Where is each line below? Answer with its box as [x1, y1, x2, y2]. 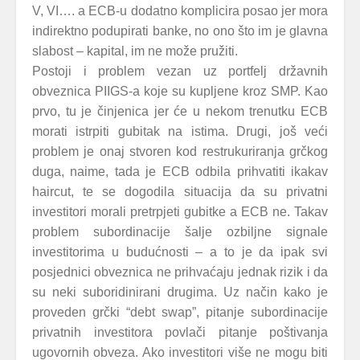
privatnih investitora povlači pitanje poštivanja [32, 325, 328, 339]
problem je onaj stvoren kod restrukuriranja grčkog [32, 145, 328, 158]
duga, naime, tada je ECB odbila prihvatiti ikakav [32, 165, 328, 178]
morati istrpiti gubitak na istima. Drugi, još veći [32, 125, 328, 138]
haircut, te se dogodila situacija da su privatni [32, 185, 328, 198]
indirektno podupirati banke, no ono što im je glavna [32, 24, 328, 38]
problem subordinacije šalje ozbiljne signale [32, 225, 328, 239]
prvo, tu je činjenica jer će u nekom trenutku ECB [32, 104, 328, 118]
